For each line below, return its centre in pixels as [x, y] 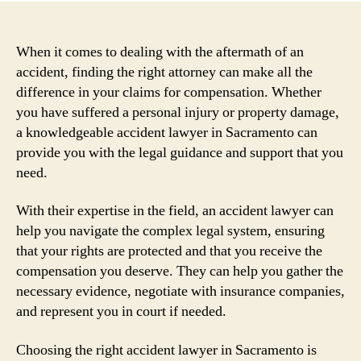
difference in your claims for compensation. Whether [169, 92]
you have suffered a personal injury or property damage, [178, 112]
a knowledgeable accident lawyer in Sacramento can [167, 132]
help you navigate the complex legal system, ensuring [170, 231]
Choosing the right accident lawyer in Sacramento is [166, 350]
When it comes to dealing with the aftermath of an [160, 52]
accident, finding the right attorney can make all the [164, 72]
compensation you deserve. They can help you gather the [180, 271]
